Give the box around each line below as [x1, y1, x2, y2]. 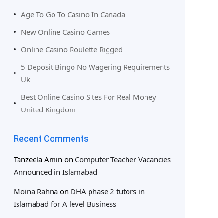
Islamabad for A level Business [13, 199, 116, 209]
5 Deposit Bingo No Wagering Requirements [20, 61, 170, 72]
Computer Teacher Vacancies [74, 154, 171, 164]
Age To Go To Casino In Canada [20, 9, 125, 19]
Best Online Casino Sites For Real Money [20, 91, 156, 102]
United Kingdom [20, 104, 76, 114]
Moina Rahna [13, 186, 58, 196]
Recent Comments [13, 133, 89, 144]
